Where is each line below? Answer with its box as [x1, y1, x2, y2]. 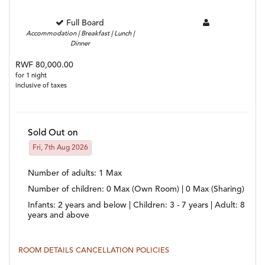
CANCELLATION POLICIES [76, 247, 169, 255]
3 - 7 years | [170, 201, 215, 210]
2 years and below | [58, 201, 133, 210]
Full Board [66, 19, 105, 28]
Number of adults [28, 169, 94, 178]
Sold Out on [28, 128, 78, 138]
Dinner [70, 41, 90, 48]
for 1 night [15, 73, 47, 80]
